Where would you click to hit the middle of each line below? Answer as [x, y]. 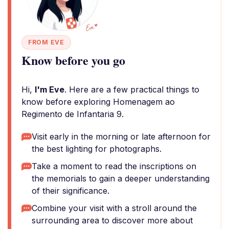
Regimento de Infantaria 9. [73, 114]
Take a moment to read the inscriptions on [114, 166]
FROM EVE [46, 42]
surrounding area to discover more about [112, 220]
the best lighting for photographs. [97, 149]
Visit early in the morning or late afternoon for [121, 136]
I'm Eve [50, 89]
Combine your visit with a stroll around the [114, 208]
